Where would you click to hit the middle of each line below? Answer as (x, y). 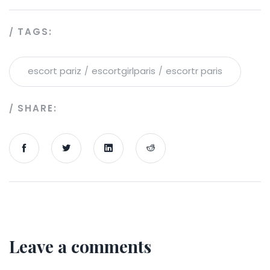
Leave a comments (80, 246)
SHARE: (37, 108)
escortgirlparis (124, 71)
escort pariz (55, 71)
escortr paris (194, 71)
